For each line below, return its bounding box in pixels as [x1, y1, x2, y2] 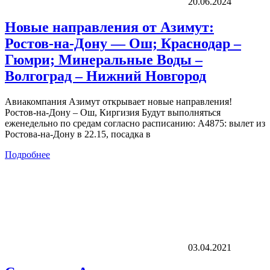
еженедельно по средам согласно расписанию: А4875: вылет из [5, 118, 265, 128]
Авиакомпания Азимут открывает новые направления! [5, 96, 232, 107]
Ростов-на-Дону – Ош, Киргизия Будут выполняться [5, 107, 221, 118]
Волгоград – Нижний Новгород [5, 67, 206, 84]
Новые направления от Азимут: [5, 19, 214, 35]
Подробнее [5, 149, 50, 160]
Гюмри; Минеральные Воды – [5, 51, 202, 67]
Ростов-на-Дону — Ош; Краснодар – [5, 35, 241, 51]
